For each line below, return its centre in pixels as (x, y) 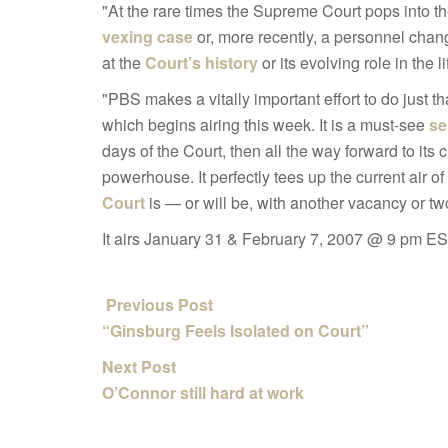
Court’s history (201, 62)
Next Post (141, 366)
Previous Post (157, 304)
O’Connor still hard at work (203, 392)
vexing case (147, 36)
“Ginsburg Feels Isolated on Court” (235, 330)
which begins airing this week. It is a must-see (265, 124)
